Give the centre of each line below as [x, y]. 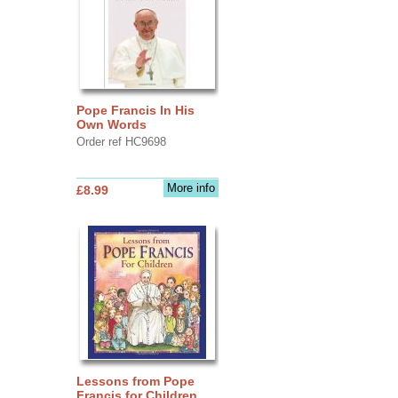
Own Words [111, 124]
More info [191, 187]
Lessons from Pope [135, 381]
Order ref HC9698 [121, 141]
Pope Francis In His [135, 110]
